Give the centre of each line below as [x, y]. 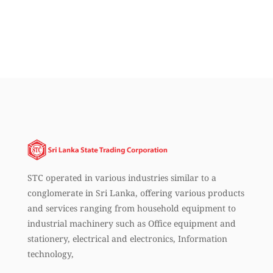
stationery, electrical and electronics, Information [127, 238]
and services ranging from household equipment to [131, 208]
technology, [50, 253]
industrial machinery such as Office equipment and [131, 223]
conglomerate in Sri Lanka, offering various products [136, 193]
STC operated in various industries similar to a [122, 177]
